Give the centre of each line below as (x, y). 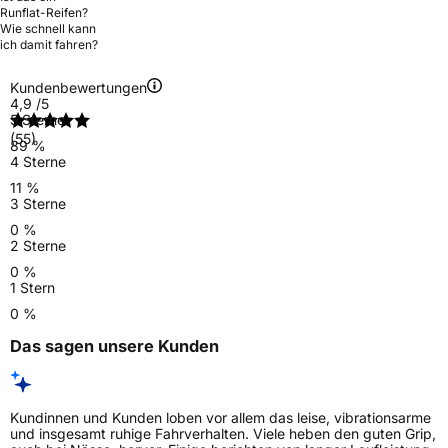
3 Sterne (38, 203)
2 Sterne (38, 245)
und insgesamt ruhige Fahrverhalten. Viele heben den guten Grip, (223, 434)
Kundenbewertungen (78, 87)
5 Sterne (37, 119)
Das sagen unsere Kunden (114, 346)
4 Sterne (38, 161)
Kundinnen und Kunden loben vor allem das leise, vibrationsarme (220, 418)
